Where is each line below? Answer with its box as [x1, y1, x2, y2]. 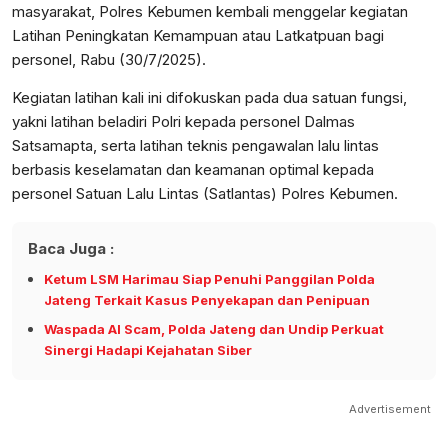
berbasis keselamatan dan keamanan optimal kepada [12, 160, 374, 180]
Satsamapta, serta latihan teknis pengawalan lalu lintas [12, 136, 379, 156]
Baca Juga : [28, 239, 114, 259]
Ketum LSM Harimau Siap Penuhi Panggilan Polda [44, 271, 375, 288]
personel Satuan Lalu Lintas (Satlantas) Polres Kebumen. [12, 184, 398, 204]
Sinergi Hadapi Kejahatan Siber [44, 342, 252, 359]
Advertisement [349, 402, 431, 417]
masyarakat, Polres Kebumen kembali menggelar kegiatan [12, 2, 408, 22]
